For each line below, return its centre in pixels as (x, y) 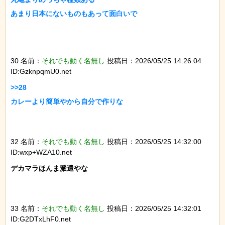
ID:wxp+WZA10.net (41, 152)
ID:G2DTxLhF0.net (41, 219)
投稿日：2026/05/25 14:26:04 (153, 61)
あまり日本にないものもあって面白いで (74, 14)
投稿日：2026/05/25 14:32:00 (153, 142)
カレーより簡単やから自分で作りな (67, 102)
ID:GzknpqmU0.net (41, 72)
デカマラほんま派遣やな (49, 168)
